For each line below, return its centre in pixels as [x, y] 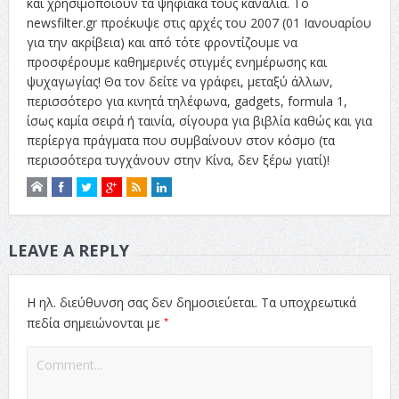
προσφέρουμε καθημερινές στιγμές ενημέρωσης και [176, 61]
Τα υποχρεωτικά [308, 302]
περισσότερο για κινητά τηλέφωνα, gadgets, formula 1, [187, 101]
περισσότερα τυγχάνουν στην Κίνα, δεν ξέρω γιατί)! [178, 159]
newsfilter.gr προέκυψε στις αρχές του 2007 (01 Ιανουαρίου [199, 22]
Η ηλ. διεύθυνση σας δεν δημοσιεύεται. [142, 302]
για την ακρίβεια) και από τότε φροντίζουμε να [162, 42]
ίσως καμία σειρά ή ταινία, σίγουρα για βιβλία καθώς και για [199, 120]
